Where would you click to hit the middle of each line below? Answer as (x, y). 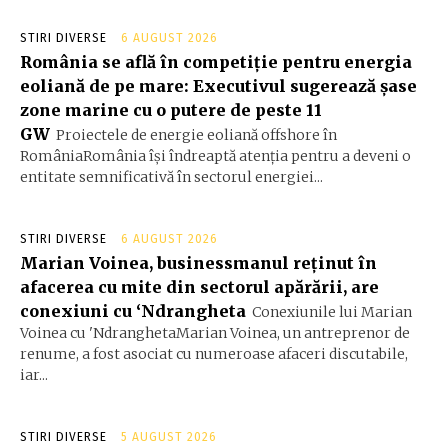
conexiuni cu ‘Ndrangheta (133, 311)
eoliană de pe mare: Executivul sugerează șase (218, 86)
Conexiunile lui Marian (332, 312)
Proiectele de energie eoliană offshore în (196, 135)
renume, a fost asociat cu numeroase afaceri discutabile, (214, 354)
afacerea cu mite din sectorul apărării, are (199, 287)
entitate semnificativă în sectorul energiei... (171, 177)
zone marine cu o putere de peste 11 (171, 110)
